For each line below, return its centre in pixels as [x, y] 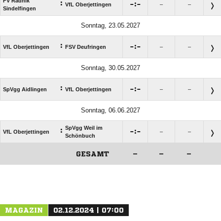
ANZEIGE [110, 169]
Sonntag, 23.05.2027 [110, 25]
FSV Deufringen [86, 47]
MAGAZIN [24, 210]
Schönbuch [80, 135]
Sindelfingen [19, 8]
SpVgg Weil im [84, 128]
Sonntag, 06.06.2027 [110, 110]
